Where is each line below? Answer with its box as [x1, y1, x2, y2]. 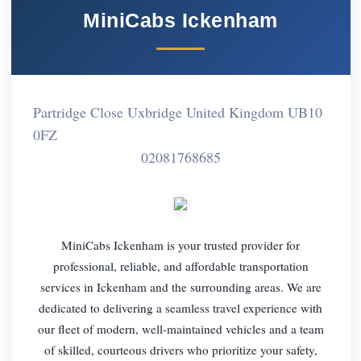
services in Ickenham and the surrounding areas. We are [39, 278, 322, 295]
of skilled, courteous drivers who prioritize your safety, [44, 341, 317, 358]
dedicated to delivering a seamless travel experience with [39, 299, 322, 316]
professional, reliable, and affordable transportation [52, 257, 309, 274]
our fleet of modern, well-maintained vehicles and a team [37, 320, 324, 337]
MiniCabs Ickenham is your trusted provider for [61, 236, 300, 253]
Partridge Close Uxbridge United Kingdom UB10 [32, 102, 322, 122]
